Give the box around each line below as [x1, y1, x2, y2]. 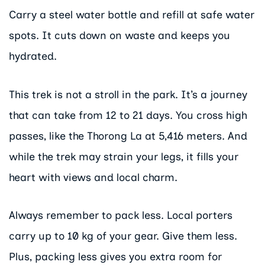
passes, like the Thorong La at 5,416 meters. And [9, 129, 247, 143]
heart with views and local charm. [9, 170, 177, 184]
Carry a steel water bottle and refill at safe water [9, 8, 254, 21]
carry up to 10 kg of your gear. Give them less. [9, 230, 237, 243]
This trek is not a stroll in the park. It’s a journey [9, 88, 247, 101]
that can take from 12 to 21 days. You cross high [9, 108, 247, 122]
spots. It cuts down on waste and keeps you [9, 28, 230, 42]
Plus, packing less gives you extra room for [9, 250, 222, 264]
